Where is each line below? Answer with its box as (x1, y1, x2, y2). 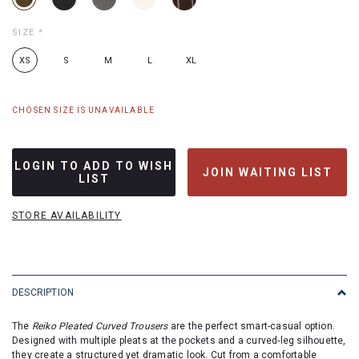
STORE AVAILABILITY (12, 210, 122, 221)
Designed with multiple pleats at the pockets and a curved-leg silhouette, (12, 335, 346, 346)
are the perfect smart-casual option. (167, 321, 336, 332)
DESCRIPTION (12, 287, 75, 298)
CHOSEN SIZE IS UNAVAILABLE (12, 106, 155, 115)
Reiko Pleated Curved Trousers (31, 321, 168, 332)
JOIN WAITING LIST (202, 166, 333, 179)
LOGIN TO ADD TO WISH (14, 159, 173, 172)
